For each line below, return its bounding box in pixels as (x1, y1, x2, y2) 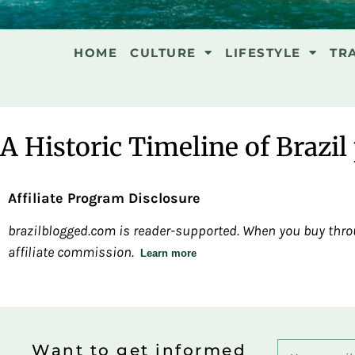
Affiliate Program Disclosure (8, 189, 200, 207)
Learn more (140, 247, 197, 260)
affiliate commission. (8, 243, 134, 261)
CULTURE (130, 44, 197, 60)
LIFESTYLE (225, 44, 301, 60)
